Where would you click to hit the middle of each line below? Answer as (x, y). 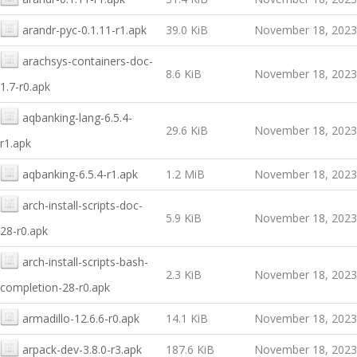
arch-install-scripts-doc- (82, 205)
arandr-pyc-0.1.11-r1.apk (84, 30)
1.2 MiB (185, 174)
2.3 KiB (184, 275)
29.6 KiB (187, 130)
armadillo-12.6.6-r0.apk (81, 318)
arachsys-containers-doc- (88, 61)
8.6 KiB (184, 74)
